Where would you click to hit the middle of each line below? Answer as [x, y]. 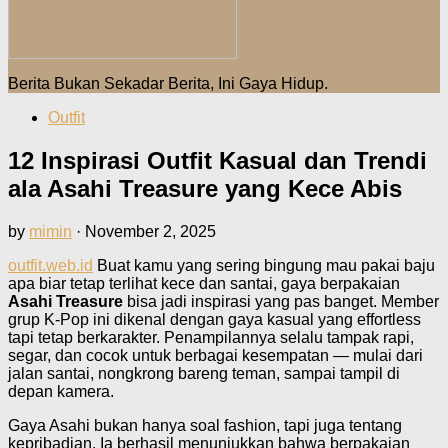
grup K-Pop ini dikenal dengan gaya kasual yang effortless [214, 319]
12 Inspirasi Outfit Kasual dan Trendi [217, 160]
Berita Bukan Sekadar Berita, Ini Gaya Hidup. [168, 83]
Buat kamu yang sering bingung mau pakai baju [264, 265]
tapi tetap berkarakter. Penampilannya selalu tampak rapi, [211, 337]
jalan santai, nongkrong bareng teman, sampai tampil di [204, 373]
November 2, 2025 [150, 231]
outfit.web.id [50, 265]
